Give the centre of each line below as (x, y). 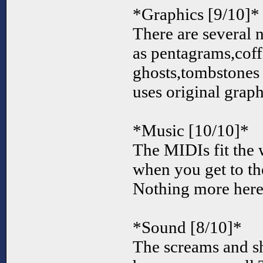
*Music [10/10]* (191, 131)
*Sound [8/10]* (187, 227)
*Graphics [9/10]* (196, 14)
